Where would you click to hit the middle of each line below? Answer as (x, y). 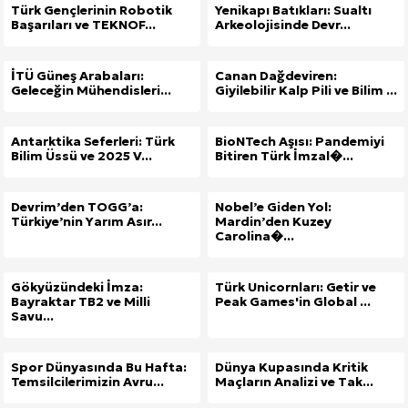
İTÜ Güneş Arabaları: (77, 76)
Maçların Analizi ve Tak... (294, 382)
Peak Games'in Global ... (293, 302)
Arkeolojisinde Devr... (283, 25)
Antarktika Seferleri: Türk (93, 142)
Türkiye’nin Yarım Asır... (87, 222)
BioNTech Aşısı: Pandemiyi (300, 142)
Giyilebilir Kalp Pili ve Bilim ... (306, 91)
